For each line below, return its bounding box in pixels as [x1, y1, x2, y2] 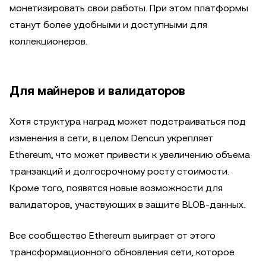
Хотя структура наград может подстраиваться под [9, 116, 246, 127]
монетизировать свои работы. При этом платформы [9, 2, 248, 14]
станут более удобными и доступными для [9, 19, 207, 30]
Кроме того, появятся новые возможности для [9, 182, 223, 194]
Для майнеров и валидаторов [9, 84, 185, 98]
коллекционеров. [9, 36, 87, 47]
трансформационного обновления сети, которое [9, 246, 235, 258]
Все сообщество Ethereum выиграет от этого [9, 230, 216, 241]
